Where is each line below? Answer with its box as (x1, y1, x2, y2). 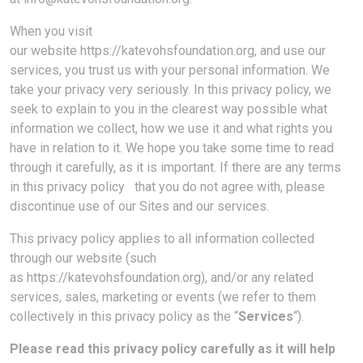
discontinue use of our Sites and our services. (10, 199, 269, 214)
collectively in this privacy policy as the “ (10, 309, 238, 324)
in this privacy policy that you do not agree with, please (10, 179, 325, 194)
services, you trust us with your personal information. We (10, 62, 330, 78)
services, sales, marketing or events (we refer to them (10, 289, 316, 305)
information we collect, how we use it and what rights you (10, 121, 332, 136)
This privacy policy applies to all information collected (10, 231, 314, 246)
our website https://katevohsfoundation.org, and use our (10, 43, 326, 58)
